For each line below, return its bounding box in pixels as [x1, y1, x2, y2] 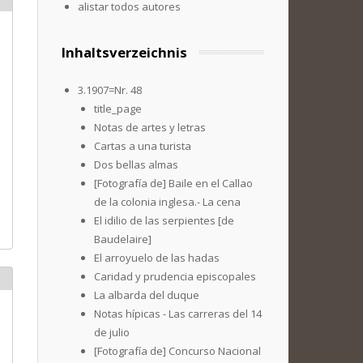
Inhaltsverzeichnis [62, 43, 187, 62]
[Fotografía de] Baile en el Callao [94, 176, 253, 190]
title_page [94, 101, 142, 116]
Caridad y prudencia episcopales [94, 269, 256, 284]
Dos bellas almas [94, 157, 178, 172]
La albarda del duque [94, 288, 199, 302]
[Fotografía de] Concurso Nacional [94, 344, 261, 358]
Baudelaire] [94, 232, 152, 246]
